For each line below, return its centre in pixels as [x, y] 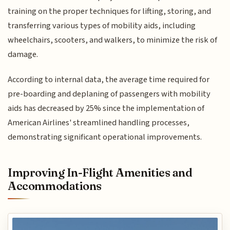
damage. [23, 55]
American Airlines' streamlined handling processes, [99, 122]
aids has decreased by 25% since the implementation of [106, 108]
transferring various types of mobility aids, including [102, 26]
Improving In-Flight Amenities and [100, 172]
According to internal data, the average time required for [109, 79]
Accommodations [55, 186]
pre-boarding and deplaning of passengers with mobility [109, 94]
